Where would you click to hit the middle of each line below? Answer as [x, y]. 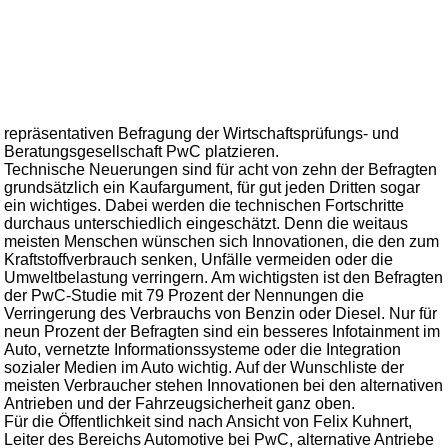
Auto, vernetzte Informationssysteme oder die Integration [203, 349]
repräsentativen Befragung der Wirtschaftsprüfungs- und [202, 133]
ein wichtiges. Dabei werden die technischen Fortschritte [204, 205]
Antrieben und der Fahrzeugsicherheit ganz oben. [180, 403]
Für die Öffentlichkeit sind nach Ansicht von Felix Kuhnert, [208, 421]
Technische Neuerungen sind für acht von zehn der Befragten [221, 169]
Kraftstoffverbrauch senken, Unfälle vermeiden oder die [199, 259]
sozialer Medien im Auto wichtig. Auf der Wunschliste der [204, 367]
